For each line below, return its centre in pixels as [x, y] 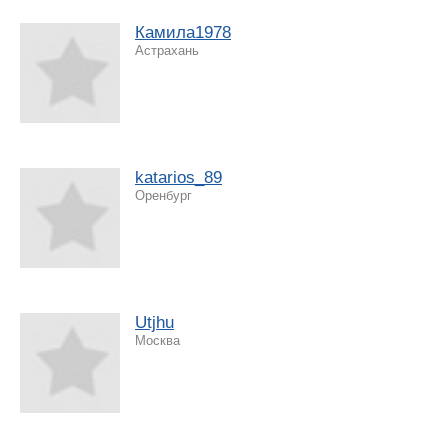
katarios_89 [178, 177]
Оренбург [163, 195]
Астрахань [167, 50]
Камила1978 [183, 32]
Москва [157, 340]
